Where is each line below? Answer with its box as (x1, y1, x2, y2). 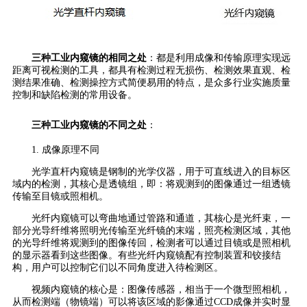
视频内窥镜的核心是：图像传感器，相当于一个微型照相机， (32, 284, 291, 295)
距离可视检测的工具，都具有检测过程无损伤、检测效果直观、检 (12, 65, 291, 76)
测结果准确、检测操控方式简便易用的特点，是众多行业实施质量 (12, 77, 291, 88)
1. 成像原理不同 (32, 145, 99, 156)
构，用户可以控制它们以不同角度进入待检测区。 (12, 262, 223, 273)
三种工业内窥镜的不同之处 (32, 120, 147, 131)
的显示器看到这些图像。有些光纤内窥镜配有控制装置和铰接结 (12, 250, 281, 261)
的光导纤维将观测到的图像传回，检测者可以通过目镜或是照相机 (12, 238, 291, 249)
